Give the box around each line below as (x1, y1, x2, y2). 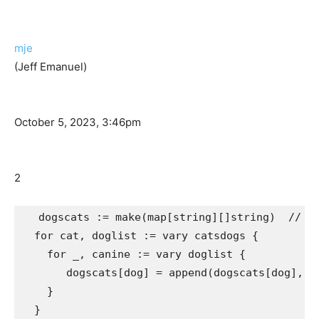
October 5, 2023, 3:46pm (14, 115, 141, 130)
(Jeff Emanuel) (14, 60, 87, 74)
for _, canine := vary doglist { (21, 248, 246, 261)
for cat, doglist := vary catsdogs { (21, 229, 258, 243)
